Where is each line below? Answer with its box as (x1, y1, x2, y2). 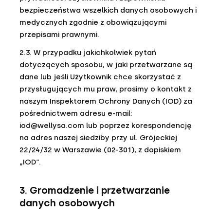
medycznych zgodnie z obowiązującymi (19, 18, 166, 27)
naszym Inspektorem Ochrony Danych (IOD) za (19, 97, 192, 106)
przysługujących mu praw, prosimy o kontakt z (19, 85, 192, 93)
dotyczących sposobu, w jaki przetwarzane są (19, 60, 192, 69)
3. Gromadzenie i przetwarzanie (19, 184, 170, 196)
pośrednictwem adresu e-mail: (19, 109, 132, 118)
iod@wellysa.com (19, 121, 84, 130)
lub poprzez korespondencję (84, 121, 192, 130)
